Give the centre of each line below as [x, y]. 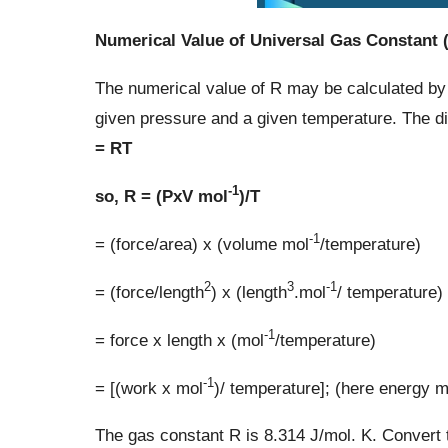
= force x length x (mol [179, 340]
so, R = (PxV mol [161, 195]
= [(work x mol [148, 388]
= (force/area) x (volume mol [201, 243]
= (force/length [149, 291]
